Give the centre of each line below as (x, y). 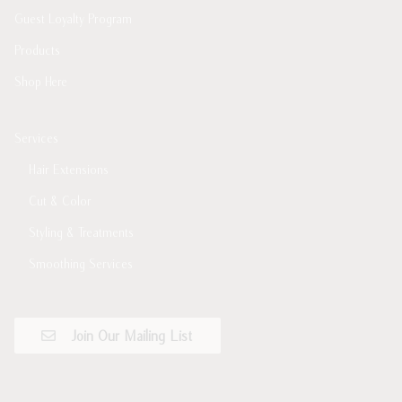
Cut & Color (60, 201)
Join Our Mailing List (131, 335)
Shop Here (41, 81)
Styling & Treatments (81, 233)
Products (37, 50)
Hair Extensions (69, 170)
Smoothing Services (81, 264)
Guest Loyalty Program (73, 18)
